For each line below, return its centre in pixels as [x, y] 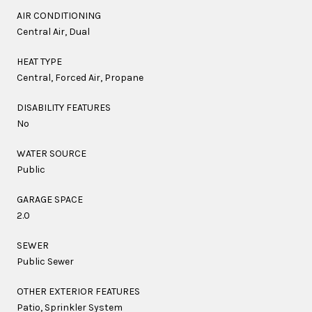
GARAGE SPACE [50, 199]
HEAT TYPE [39, 61]
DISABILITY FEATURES [64, 107]
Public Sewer [45, 261]
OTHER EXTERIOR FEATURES [78, 291]
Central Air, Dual [53, 31]
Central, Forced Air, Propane [80, 77]
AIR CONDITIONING [59, 15]
